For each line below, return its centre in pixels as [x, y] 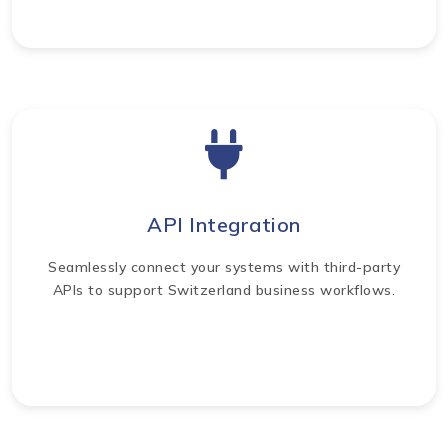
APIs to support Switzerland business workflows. [224, 289]
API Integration [224, 224]
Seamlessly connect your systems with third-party [224, 266]
